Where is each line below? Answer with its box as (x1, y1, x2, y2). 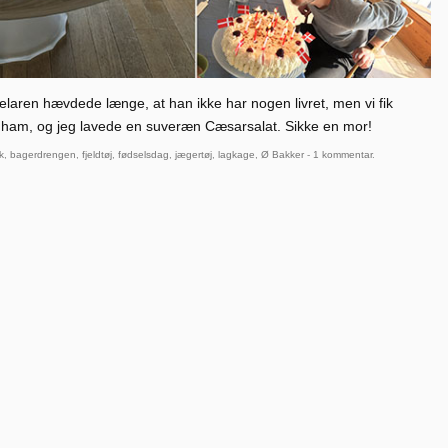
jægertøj (175, 149, 212, 161)
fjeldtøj (82, 149, 112, 161)
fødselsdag (118, 149, 169, 161)
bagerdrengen (10, 149, 76, 161)
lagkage (218, 149, 255, 161)
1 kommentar (313, 149, 372, 161)
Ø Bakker (261, 149, 304, 161)
